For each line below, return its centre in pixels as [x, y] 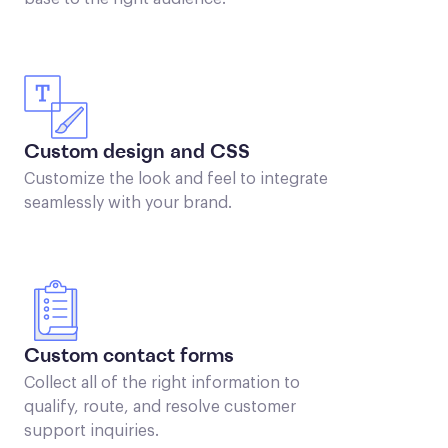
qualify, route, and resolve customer [160, 407]
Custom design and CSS [137, 153]
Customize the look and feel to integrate [176, 179]
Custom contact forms [129, 357]
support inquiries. [91, 431]
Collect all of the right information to [162, 383]
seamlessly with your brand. [128, 203]
